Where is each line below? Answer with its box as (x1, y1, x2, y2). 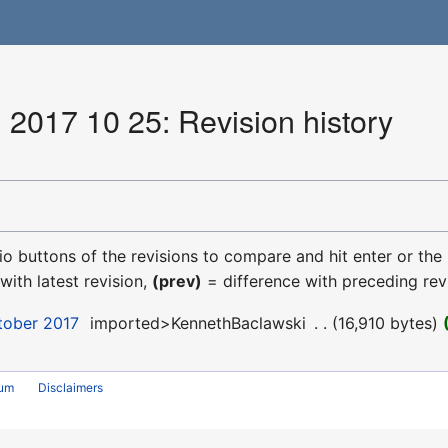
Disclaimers (38, 380, 104, 396)
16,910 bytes (338, 312, 433, 333)
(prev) (152, 270, 203, 291)
